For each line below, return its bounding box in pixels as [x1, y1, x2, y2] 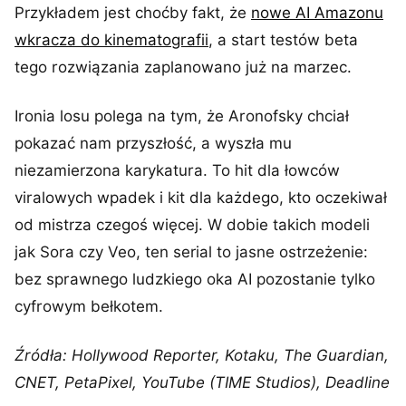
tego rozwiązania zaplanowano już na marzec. [14, 58, 352, 76]
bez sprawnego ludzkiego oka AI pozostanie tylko [14, 270, 375, 288]
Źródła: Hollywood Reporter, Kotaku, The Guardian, [14, 346, 389, 364]
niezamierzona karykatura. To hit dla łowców [14, 161, 340, 179]
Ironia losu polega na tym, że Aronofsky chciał [14, 107, 349, 125]
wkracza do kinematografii [14, 31, 208, 49]
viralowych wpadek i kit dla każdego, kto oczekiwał [14, 188, 387, 207]
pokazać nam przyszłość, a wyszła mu [14, 134, 292, 152]
